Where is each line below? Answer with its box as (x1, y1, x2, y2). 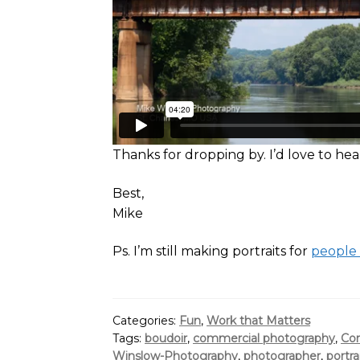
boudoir (145, 330, 188, 346)
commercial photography (193, 330, 336, 346)
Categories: (112, 313, 180, 328)
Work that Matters (207, 313, 311, 328)
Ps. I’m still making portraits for (112, 243, 312, 260)
